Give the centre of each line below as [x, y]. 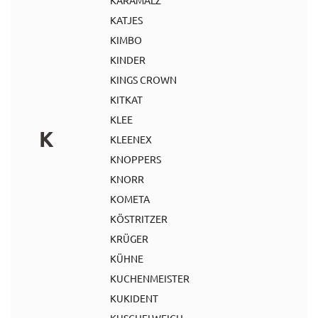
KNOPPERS [136, 159]
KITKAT [126, 99]
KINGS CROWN [143, 79]
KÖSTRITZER [139, 219]
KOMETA [130, 199]
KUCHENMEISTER [150, 278]
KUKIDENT [134, 298]
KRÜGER [129, 238]
